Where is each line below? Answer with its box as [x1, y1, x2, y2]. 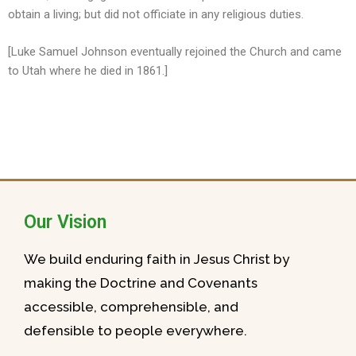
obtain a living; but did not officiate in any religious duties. [8, 7, 304, 21]
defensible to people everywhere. [24, 323, 247, 339]
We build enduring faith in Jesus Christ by [24, 251, 289, 267]
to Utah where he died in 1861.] [8, 63, 168, 78]
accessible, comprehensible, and [24, 299, 238, 315]
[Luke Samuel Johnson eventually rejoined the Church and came [8, 44, 342, 59]
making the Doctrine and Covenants [24, 275, 257, 291]
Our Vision [24, 211, 106, 233]
